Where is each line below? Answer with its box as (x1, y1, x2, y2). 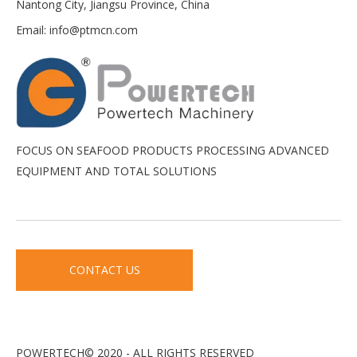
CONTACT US (69, 261, 140, 277)
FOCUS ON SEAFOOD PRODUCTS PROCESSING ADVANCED (16, 142, 329, 158)
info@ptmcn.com (49, 22, 138, 37)
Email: (16, 22, 49, 37)
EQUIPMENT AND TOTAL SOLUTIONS (16, 163, 217, 178)
